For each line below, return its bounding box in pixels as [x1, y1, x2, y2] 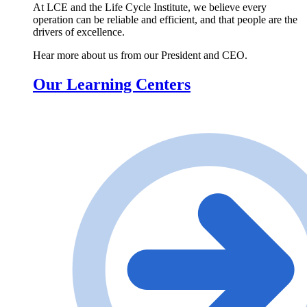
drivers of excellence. [33, 26, 125, 38]
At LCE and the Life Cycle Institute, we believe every [33, 1, 267, 14]
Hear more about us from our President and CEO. [33, 49, 247, 62]
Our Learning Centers [33, 75, 191, 93]
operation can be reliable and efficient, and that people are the [33, 14, 297, 26]
